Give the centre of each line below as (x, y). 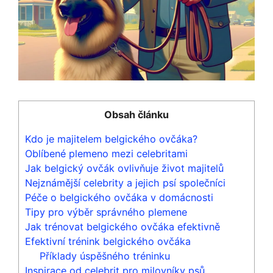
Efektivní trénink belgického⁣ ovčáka (108, 241)
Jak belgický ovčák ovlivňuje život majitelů (124, 168)
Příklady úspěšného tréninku (105, 256)
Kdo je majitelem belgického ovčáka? (111, 139)
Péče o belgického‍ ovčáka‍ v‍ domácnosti (119, 197)
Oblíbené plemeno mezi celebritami (106, 153)
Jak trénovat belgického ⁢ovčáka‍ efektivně (122, 226)
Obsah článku (136, 114)
